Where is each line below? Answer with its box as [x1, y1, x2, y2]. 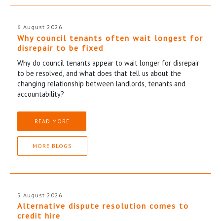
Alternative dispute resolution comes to [17, 201, 189, 211]
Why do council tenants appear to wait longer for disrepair [17, 58, 199, 68]
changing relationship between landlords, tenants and [17, 78, 185, 88]
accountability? [17, 89, 64, 99]
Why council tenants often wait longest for [17, 33, 203, 43]
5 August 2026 [17, 191, 63, 199]
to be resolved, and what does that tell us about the [17, 68, 181, 78]
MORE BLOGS [33, 142, 72, 149]
